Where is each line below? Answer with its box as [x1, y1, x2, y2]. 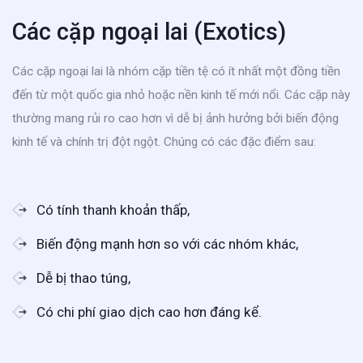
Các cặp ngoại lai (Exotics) [12, 17, 286, 45]
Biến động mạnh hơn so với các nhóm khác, [36, 235, 298, 252]
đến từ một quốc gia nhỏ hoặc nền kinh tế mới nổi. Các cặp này [12, 87, 350, 102]
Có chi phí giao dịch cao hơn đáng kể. [36, 303, 262, 320]
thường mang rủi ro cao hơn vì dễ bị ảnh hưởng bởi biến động [12, 110, 339, 126]
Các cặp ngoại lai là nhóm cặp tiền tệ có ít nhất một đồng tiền [12, 63, 340, 79]
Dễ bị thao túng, [36, 269, 130, 286]
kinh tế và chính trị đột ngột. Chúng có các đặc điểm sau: [12, 134, 316, 149]
